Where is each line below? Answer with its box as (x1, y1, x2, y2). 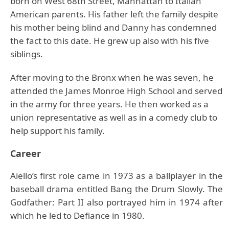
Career (10, 147, 41, 159)
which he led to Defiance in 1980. (10, 210, 145, 221)
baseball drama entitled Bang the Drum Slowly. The (10, 183, 223, 195)
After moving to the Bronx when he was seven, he (10, 72, 214, 83)
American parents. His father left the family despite (10, 8, 218, 20)
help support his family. (10, 125, 105, 136)
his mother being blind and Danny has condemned (10, 21, 217, 33)
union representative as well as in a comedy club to (10, 111, 217, 123)
